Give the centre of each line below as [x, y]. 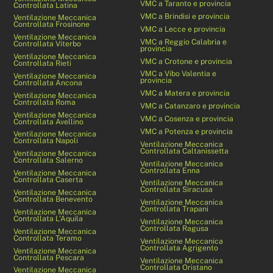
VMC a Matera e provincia [185, 93]
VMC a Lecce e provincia [183, 29]
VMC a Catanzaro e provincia [190, 106]
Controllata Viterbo [48, 44]
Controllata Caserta [48, 180]
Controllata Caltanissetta [185, 151]
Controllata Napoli [46, 141]
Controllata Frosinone [52, 24]
